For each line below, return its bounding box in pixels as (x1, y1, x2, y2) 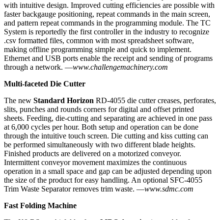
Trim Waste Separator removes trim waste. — (4, 185, 144, 193)
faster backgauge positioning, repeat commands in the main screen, (4, 10, 210, 19)
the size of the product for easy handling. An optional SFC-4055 (4, 176, 202, 185)
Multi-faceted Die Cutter (4, 80, 85, 88)
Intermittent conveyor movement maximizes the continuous (4, 158, 187, 167)
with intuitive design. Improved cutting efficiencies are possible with (4, 1, 215, 10)
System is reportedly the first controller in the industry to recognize (4, 27, 209, 36)
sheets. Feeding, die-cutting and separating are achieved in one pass (4, 114, 212, 123)
